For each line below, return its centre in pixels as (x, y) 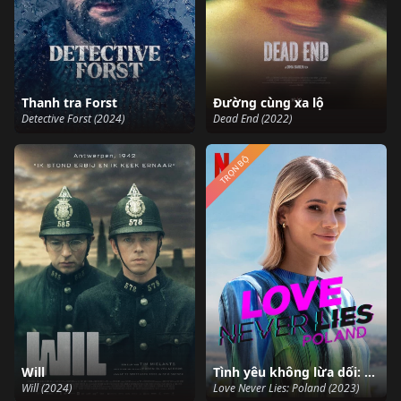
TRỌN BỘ (235, 170)
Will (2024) (47, 388)
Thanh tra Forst (69, 102)
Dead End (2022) (252, 119)
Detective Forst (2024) (73, 119)
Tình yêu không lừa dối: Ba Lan (370, 371)
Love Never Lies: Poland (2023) (286, 388)
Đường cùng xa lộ (269, 102)
